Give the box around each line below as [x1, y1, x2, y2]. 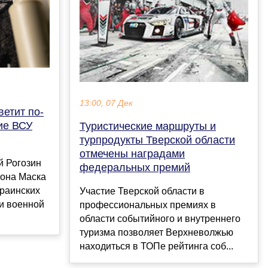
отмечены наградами [80, 148, 185, 160]
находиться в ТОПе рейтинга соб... [80, 241, 233, 252]
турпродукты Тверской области [80, 134, 235, 147]
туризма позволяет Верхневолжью [80, 227, 233, 238]
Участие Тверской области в [80, 186, 205, 197]
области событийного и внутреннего [80, 214, 240, 224]
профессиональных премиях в [80, 200, 216, 211]
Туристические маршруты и [80, 120, 216, 133]
